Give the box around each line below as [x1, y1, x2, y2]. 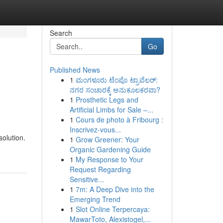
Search [49, 28, 72, 38]
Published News [49, 65, 100, 75]
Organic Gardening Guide [69, 144, 151, 154]
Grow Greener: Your [75, 134, 139, 144]
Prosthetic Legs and [75, 95, 138, 105]
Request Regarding [69, 164, 131, 174]
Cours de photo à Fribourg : [75, 114, 163, 124]
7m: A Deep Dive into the [75, 184, 154, 194]
